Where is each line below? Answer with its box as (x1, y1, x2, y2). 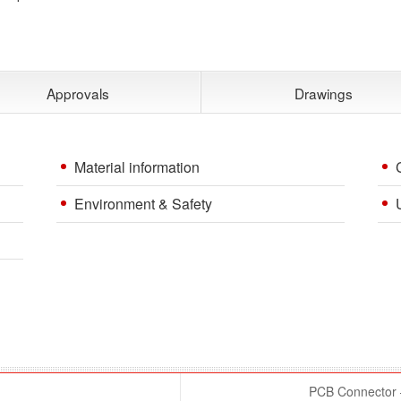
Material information (73, 156, 200, 177)
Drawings (294, 82, 353, 103)
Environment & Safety (73, 192, 212, 214)
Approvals (47, 82, 109, 103)
